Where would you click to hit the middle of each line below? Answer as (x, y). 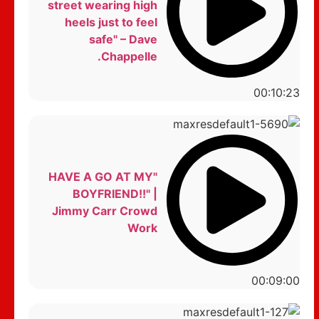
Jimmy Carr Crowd (104, 210)
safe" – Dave (123, 40)
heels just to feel (111, 22)
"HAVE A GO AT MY (100, 176)
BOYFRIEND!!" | (115, 193)
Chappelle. (129, 57)
